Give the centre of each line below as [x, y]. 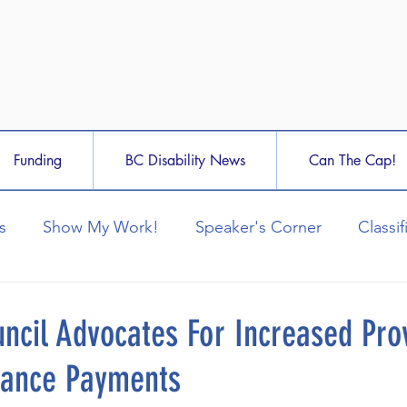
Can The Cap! [352, 160]
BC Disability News [185, 160]
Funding [37, 160]
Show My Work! [101, 227]
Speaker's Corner [258, 227]
